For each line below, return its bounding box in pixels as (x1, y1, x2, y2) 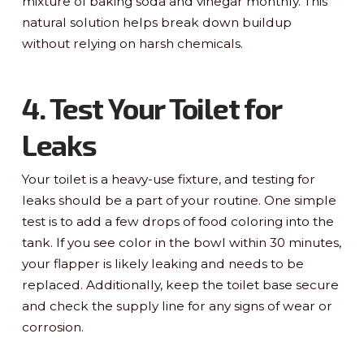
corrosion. (21, 318, 84, 335)
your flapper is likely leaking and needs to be (21, 255, 304, 271)
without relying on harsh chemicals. (21, 35, 243, 51)
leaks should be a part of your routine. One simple (21, 192, 336, 208)
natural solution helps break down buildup (21, 14, 292, 30)
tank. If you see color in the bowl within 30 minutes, (21, 234, 341, 250)
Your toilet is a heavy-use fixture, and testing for (21, 171, 315, 187)
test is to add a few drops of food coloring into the (21, 213, 334, 229)
